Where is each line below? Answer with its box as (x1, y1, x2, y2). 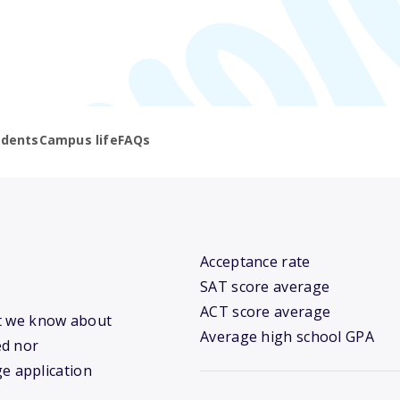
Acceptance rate (200, 252, 311, 272)
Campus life (38, 131, 118, 149)
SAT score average (200, 277, 330, 297)
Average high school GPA (200, 327, 374, 347)
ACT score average (200, 302, 331, 322)
